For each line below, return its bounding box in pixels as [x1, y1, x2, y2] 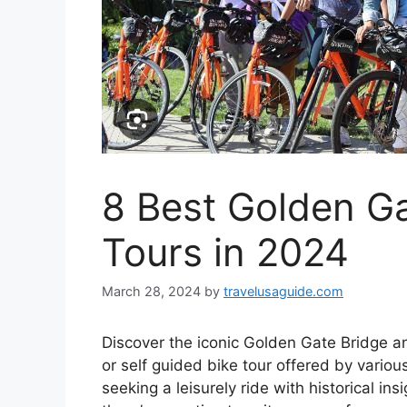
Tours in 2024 [102, 229, 349, 275]
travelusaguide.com [223, 283, 343, 300]
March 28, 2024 [102, 283, 201, 300]
